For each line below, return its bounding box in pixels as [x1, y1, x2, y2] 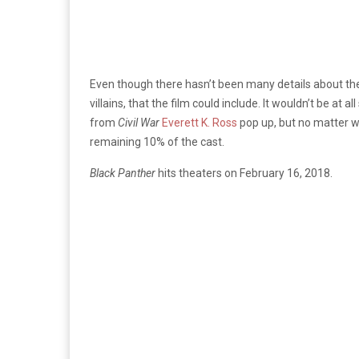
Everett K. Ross [162, 115, 237, 129]
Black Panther [90, 166, 155, 179]
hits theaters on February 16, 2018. [155, 166, 333, 179]
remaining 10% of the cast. [90, 135, 224, 148]
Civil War [118, 115, 159, 129]
